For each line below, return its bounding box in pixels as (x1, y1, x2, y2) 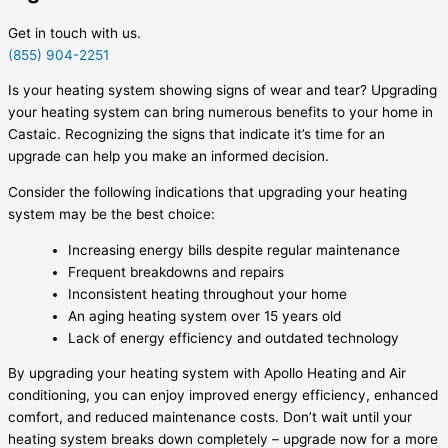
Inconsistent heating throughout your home (68, 285, 347, 302)
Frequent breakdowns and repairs (68, 263, 284, 280)
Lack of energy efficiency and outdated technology (68, 329, 399, 346)
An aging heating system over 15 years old (68, 307, 341, 324)
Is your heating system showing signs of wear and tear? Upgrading (8, 82, 437, 99)
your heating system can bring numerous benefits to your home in (8, 104, 433, 121)
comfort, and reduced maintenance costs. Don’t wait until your (8, 409, 412, 426)
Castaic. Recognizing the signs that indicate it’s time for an (8, 126, 385, 143)
